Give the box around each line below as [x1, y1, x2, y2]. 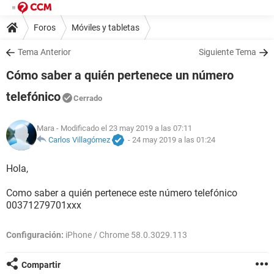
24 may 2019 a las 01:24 [132, 135, 215, 145]
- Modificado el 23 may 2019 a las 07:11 [54, 124, 192, 133]
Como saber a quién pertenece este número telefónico [6, 187, 237, 199]
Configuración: [6, 230, 64, 240]
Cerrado [73, 94, 102, 103]
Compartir [21, 260, 61, 270]
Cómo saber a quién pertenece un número [6, 68, 234, 83]
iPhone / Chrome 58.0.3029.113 [64, 230, 187, 240]
